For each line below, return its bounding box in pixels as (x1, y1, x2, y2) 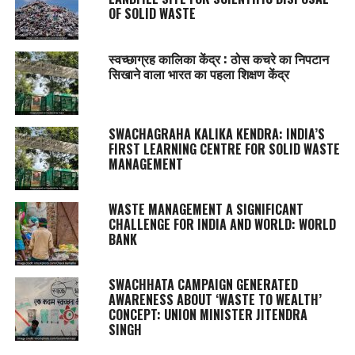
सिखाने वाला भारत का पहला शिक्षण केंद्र (108, 64, 289, 84)
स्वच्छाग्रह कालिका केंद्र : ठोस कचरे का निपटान (108, 49, 329, 69)
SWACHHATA (108, 275, 174, 295)
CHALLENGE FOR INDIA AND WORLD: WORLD (108, 215, 336, 235)
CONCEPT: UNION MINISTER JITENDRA (108, 305, 307, 325)
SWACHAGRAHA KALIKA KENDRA (108, 124, 279, 144)
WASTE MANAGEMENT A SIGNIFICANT (108, 200, 303, 219)
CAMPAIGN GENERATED (174, 275, 298, 295)
